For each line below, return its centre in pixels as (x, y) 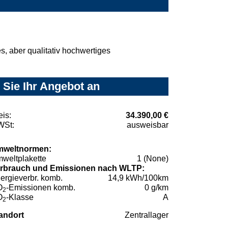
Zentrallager (147, 215)
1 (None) (153, 158)
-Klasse (20, 197)
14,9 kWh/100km (138, 178)
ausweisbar (148, 125)
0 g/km (156, 187)
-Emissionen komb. (41, 187)
